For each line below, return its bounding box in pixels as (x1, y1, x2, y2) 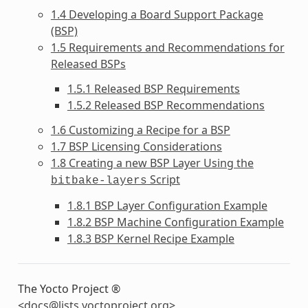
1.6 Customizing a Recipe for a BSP (50, 122, 230, 137)
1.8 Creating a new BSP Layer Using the (50, 155, 254, 170)
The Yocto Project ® (17, 280, 120, 296)
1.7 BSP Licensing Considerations (50, 138, 222, 154)
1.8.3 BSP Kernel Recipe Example (67, 230, 234, 246)
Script (146, 171, 180, 187)
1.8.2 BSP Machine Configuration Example (67, 214, 284, 230)
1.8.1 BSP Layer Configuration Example (67, 197, 267, 213)
